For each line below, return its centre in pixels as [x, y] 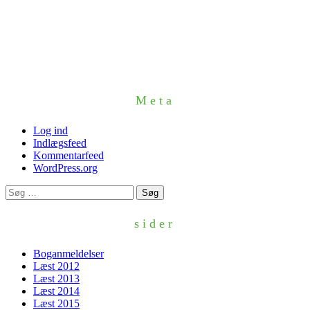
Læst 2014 [56, 291]
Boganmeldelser [69, 253]
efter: [16, 203]
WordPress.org [65, 167]
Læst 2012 [56, 266]
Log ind [51, 130]
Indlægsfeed [60, 143]
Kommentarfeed [69, 155]
